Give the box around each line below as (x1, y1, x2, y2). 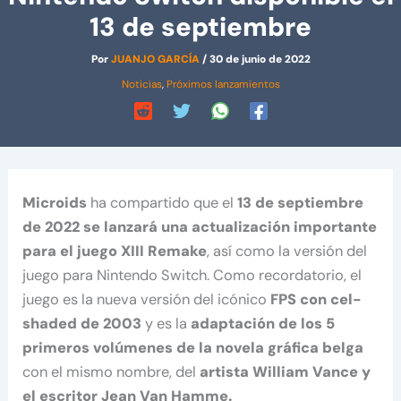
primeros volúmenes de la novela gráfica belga (22, 338, 364, 358)
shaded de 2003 (22, 314, 142, 334)
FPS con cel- (270, 290, 363, 310)
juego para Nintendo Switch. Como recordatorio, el (22, 266, 363, 286)
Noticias (121, 77, 162, 92)
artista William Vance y (200, 363, 371, 382)
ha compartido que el (87, 193, 238, 213)
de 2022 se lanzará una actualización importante (22, 218, 378, 237)
